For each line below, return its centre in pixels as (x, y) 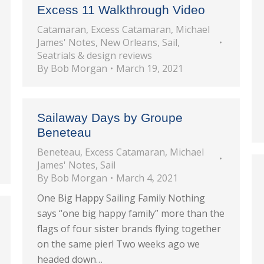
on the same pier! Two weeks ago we (118, 244)
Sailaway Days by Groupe (110, 118)
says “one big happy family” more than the (131, 213)
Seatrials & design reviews (95, 55)
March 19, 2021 (150, 68)
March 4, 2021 (147, 178)
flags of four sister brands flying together (129, 229)
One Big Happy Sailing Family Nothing (121, 198)
